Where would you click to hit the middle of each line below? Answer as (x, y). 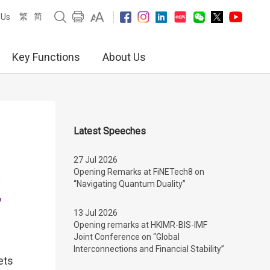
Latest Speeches (110, 131)
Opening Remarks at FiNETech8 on (139, 172)
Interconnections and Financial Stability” (149, 249)
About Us (124, 57)
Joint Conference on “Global (127, 237)
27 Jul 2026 (96, 160)
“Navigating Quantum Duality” (130, 184)
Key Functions (46, 57)
